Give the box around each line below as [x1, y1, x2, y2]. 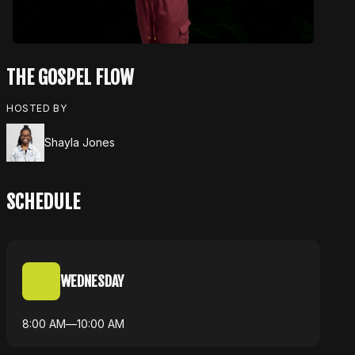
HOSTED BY [6, 101, 67, 114]
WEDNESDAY [60, 272, 124, 290]
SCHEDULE [6, 189, 80, 214]
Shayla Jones [44, 136, 115, 150]
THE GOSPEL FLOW [6, 65, 134, 90]
